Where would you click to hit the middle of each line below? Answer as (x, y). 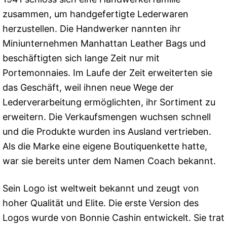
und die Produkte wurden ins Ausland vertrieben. (107, 132)
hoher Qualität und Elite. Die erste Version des (101, 203)
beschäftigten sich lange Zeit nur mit (81, 58)
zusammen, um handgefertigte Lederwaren (96, 14)
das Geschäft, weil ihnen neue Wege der (88, 88)
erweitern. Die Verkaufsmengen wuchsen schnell (107, 117)
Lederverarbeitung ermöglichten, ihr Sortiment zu (109, 102)
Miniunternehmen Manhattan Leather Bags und (104, 44)
